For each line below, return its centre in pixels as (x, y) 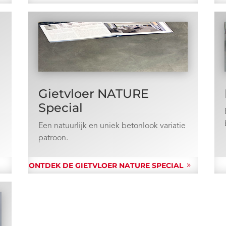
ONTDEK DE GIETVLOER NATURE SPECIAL (106, 166)
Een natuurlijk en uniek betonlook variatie (112, 126)
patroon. (53, 138)
